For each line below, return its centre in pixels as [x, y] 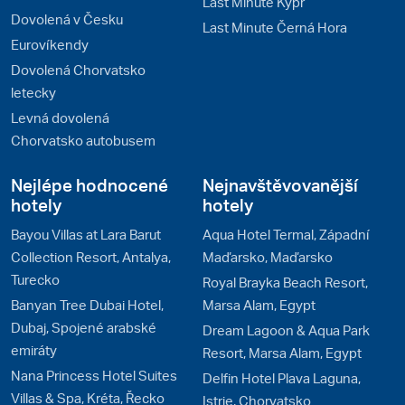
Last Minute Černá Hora [275, 27]
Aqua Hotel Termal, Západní [286, 234]
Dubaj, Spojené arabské [84, 327]
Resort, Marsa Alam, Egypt [282, 352]
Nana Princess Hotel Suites [94, 375]
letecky [33, 92]
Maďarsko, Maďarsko [268, 256]
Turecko [35, 279]
